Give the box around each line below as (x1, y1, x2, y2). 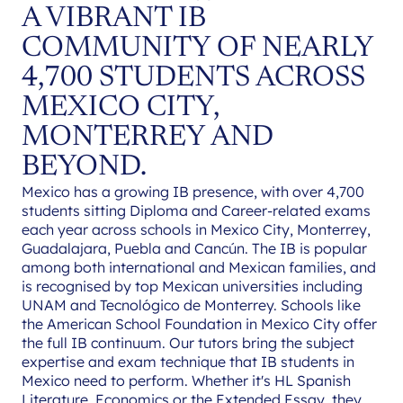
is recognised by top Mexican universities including (22, 276, 363, 295)
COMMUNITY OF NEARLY (22, 33, 373, 63)
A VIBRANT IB (22, 4, 206, 33)
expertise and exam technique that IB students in (22, 352, 354, 371)
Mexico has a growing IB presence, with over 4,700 (22, 182, 364, 201)
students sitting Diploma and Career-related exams (22, 201, 371, 219)
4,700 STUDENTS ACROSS (22, 63, 365, 93)
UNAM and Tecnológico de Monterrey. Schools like (22, 295, 361, 314)
